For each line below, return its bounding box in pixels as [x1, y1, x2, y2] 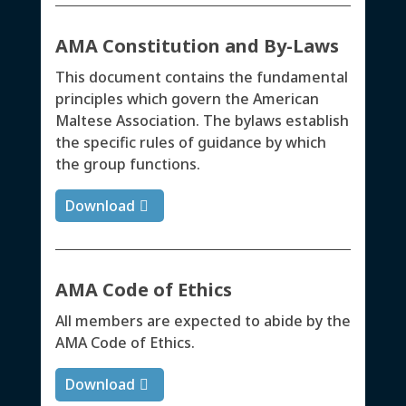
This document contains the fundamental [54, 66, 348, 87]
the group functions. [54, 153, 200, 174]
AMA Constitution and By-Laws [54, 33, 339, 58]
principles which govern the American [54, 88, 319, 109]
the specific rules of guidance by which [54, 131, 326, 152]
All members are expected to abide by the [54, 311, 351, 332]
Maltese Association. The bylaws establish [54, 110, 349, 130]
